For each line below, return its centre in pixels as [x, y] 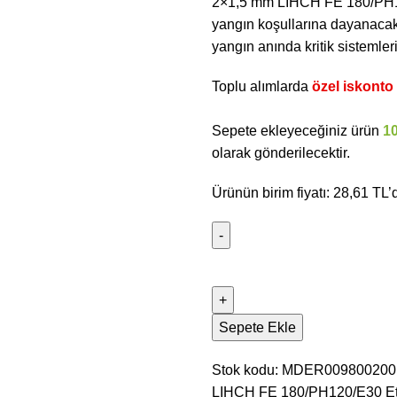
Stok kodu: [247, 370]
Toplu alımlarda [262, 86]
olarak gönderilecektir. [284, 153]
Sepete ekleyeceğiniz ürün [297, 131]
